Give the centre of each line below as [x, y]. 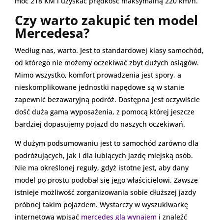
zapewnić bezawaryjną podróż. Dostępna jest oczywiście [107, 100]
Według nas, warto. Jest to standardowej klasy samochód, [109, 51]
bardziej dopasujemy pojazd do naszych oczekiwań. [100, 124]
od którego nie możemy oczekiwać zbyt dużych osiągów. [107, 63]
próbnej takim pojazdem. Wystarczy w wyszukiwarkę [101, 205]
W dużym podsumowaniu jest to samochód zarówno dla [107, 143]
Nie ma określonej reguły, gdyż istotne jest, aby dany [102, 168]
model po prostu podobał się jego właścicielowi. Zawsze [106, 180]
